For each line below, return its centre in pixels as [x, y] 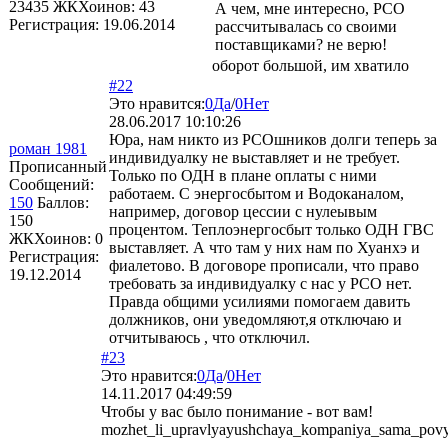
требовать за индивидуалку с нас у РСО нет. [260, 283]
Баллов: [63, 202]
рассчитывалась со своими [306, 26]
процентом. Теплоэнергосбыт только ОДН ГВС [271, 229]
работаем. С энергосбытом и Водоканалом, [256, 193]
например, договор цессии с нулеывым [243, 211]
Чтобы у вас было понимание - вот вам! [237, 411]
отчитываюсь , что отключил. [209, 337]
